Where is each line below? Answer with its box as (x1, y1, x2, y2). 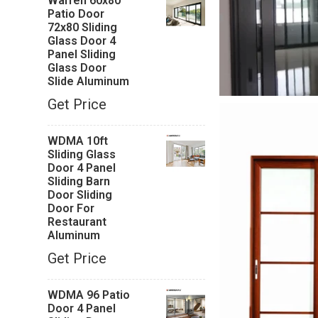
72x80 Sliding (48, 21, 118, 34)
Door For (48, 202, 95, 215)
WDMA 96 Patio (48, 288, 131, 302)
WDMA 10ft (48, 134, 109, 148)
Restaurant (48, 215, 107, 229)
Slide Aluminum (48, 75, 130, 88)
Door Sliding (48, 188, 113, 202)
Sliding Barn (48, 175, 111, 188)
